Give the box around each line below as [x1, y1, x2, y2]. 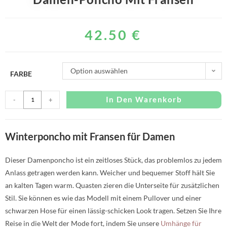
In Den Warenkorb [105, 95, 182, 104]
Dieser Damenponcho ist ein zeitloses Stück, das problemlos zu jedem [5, 155, 222, 164]
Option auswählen [70, 66, 128, 75]
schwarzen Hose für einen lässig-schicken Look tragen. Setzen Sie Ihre [5, 206, 221, 215]
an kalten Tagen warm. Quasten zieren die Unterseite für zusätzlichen [5, 180, 219, 190]
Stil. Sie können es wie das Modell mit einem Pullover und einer [5, 193, 202, 202]
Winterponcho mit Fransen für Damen [5, 130, 175, 142]
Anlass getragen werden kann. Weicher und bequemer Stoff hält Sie [5, 168, 215, 177]
